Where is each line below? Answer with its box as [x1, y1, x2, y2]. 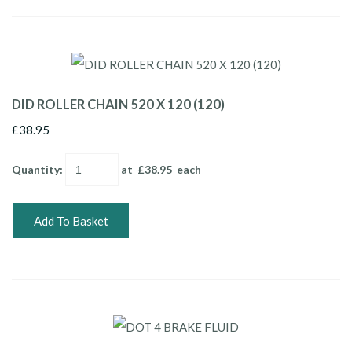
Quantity [12, 162, 60, 176]
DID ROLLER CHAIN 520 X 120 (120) [12, 96, 225, 112]
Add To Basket [34, 213, 108, 228]
